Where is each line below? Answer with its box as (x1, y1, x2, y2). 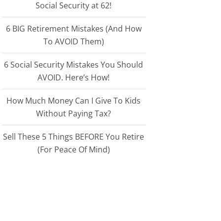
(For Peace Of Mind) (37, 144, 110, 155)
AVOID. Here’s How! (37, 72, 110, 83)
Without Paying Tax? (36, 108, 111, 119)
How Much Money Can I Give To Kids (6, 95, 141, 106)
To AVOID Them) (43, 36, 104, 47)
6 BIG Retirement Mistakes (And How (5, 23, 142, 34)
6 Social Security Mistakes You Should (4, 59, 144, 70)
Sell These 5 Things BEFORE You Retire (3, 131, 145, 142)
